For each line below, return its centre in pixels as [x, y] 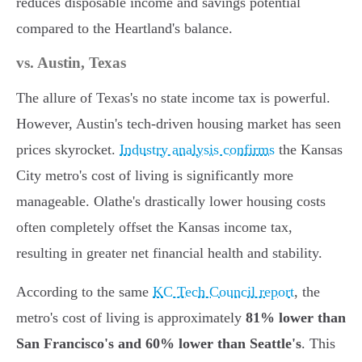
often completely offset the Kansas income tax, [154, 227]
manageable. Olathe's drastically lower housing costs [171, 202]
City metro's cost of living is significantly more [155, 176]
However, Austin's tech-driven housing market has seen [179, 124]
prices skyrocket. [68, 150]
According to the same [84, 292]
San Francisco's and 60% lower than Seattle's [159, 344]
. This [318, 344]
